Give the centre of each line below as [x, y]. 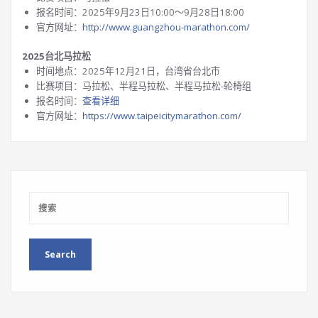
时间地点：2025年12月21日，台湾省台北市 [128, 71]
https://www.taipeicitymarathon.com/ [162, 116]
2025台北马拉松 [56, 56]
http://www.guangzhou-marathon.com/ [166, 27]
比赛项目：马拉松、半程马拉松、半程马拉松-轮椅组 [144, 86]
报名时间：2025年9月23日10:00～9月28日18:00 [140, 12]
